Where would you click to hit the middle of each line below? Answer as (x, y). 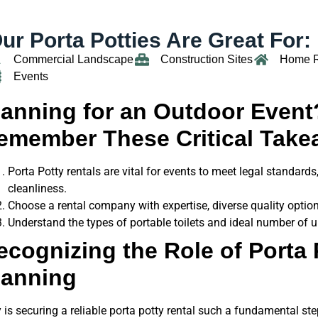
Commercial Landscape (73, 60)
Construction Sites (206, 60)
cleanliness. (37, 189)
